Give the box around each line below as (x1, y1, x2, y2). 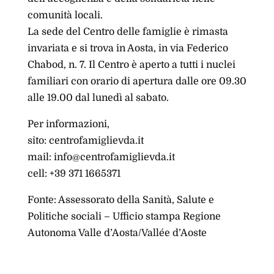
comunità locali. (27, 10, 103, 21)
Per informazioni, (27, 119, 109, 130)
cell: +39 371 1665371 (27, 168, 120, 179)
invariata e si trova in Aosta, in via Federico (27, 43, 228, 54)
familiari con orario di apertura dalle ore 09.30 (27, 76, 246, 87)
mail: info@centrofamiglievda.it (27, 152, 175, 163)
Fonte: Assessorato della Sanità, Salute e (27, 194, 214, 206)
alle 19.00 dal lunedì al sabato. (27, 92, 169, 103)
